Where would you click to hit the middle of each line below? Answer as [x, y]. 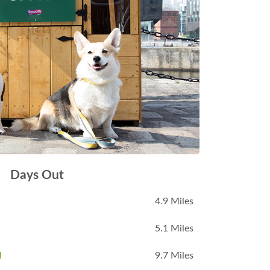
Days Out [37, 175]
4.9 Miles [174, 202]
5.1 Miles [174, 229]
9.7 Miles [174, 256]
